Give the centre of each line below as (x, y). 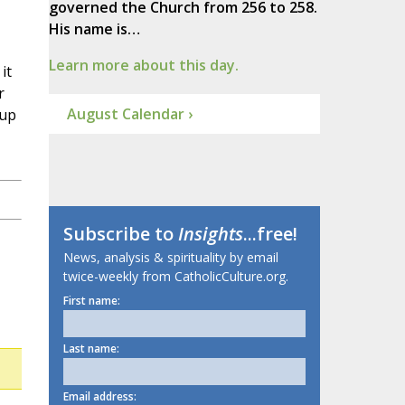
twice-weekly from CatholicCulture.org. (175, 277)
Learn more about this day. (143, 66)
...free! (270, 234)
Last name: (91, 349)
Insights (210, 234)
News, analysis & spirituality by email (170, 258)
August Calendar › (129, 114)
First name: (91, 301)
